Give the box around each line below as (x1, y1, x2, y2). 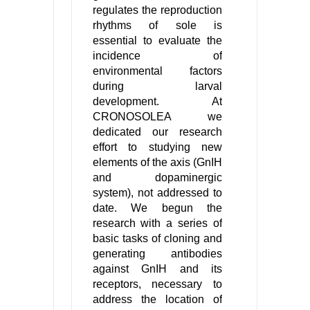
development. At (92, 95, 223, 108)
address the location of (92, 293, 223, 306)
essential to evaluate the (92, 35, 223, 47)
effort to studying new (92, 141, 223, 154)
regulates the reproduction (92, 4, 223, 17)
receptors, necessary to (92, 278, 223, 291)
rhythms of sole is (92, 19, 223, 32)
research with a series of (92, 217, 223, 230)
